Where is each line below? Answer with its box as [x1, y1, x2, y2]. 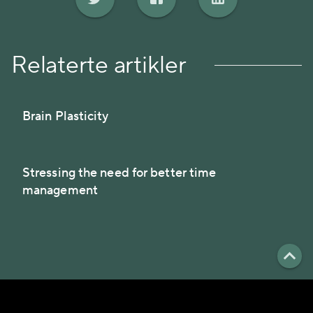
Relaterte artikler [11, 50, 187, 81]
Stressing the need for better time [22, 165, 217, 182]
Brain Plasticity [22, 108, 109, 125]
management [22, 182, 98, 199]
